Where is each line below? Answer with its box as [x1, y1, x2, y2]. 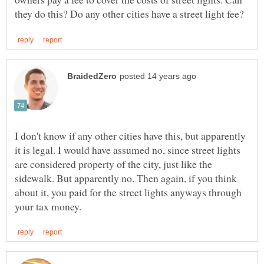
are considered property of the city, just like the [15, 156, 212, 171]
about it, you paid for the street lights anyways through [15, 184, 242, 199]
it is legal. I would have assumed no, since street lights [15, 142, 240, 157]
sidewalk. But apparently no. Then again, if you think [15, 170, 237, 185]
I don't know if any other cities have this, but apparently [15, 128, 246, 143]
